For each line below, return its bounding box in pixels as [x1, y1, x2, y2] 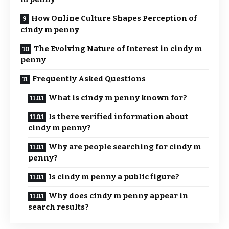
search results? [28, 202, 89, 212]
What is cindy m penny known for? [49, 93, 187, 102]
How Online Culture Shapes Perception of [31, 14, 197, 23]
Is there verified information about [49, 112, 188, 121]
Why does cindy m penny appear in [49, 191, 188, 200]
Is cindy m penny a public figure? [49, 172, 179, 181]
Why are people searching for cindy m [49, 142, 201, 151]
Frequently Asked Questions [32, 74, 146, 83]
